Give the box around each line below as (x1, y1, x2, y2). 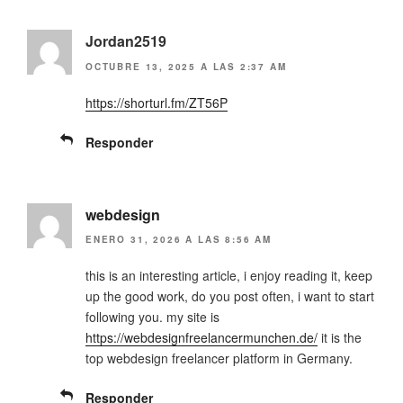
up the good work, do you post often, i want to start (85, 286, 374, 305)
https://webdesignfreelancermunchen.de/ (85, 327, 318, 346)
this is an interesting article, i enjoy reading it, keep (85, 265, 372, 284)
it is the (318, 327, 362, 346)
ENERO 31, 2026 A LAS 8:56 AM (85, 232, 272, 246)
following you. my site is (85, 307, 219, 326)
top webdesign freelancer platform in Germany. (85, 348, 353, 367)
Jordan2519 (85, 31, 166, 52)
